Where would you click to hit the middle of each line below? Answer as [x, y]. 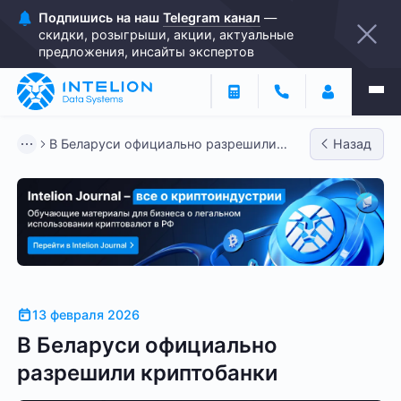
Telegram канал [211, 17]
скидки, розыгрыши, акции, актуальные [166, 34]
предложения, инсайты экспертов [146, 51]
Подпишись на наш [98, 17]
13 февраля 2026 [85, 314]
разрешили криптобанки [148, 373]
